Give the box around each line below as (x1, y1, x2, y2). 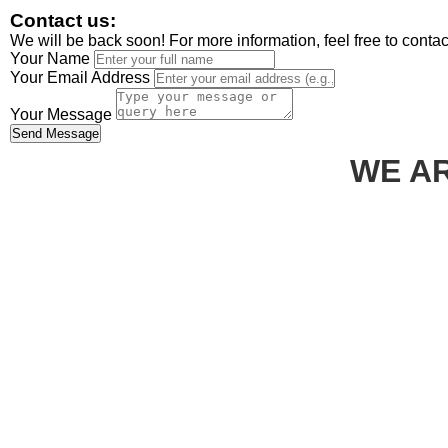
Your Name (10, 50, 90, 67)
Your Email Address (10, 69, 150, 86)
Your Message (10, 106, 112, 123)
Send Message (12, 126, 99, 141)
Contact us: (10, 10, 116, 31)
